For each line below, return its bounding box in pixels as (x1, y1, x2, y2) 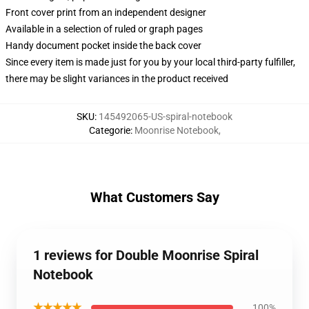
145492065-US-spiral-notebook (99, 111, 232, 122)
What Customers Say (90, 189, 219, 206)
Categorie (88, 125, 130, 136)
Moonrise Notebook (134, 125, 219, 136)
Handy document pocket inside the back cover (6, 40, 201, 51)
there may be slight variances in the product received (6, 73, 228, 84)
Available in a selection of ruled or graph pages (6, 23, 203, 34)
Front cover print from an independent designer (6, 7, 206, 18)
